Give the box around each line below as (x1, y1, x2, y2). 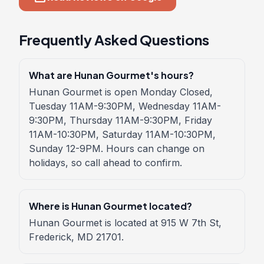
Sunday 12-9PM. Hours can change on (29, 143, 204, 154)
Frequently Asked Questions (19, 31, 209, 48)
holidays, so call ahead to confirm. (29, 157, 182, 169)
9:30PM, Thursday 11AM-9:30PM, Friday (29, 114, 212, 126)
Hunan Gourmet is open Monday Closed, (29, 86, 213, 98)
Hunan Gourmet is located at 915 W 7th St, (29, 217, 222, 229)
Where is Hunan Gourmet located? (29, 200, 192, 212)
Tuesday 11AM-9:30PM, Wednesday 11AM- (29, 100, 221, 112)
